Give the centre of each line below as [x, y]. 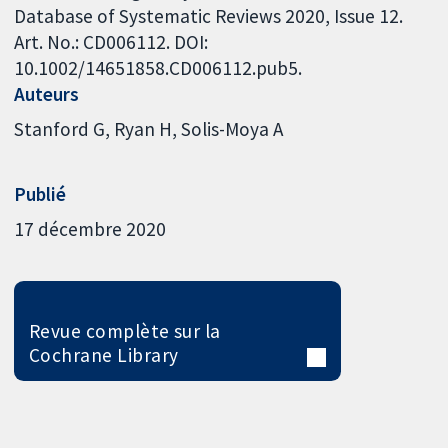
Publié [40, 193]
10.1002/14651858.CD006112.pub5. [158, 67]
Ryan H [143, 129]
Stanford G [60, 129]
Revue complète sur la [124, 330]
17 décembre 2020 [90, 229]
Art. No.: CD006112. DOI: [111, 41]
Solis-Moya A [232, 129]
